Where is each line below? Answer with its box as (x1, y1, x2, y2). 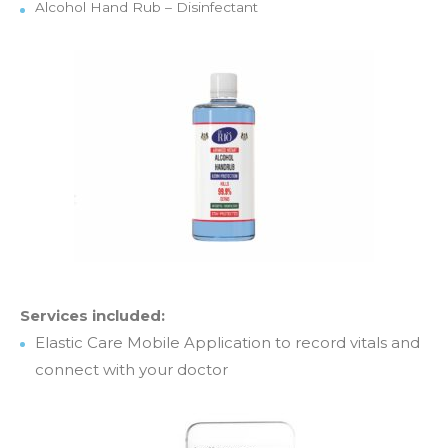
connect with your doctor (35, 360, 228, 379)
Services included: (20, 306, 165, 325)
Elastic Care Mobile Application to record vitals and (35, 333, 420, 352)
